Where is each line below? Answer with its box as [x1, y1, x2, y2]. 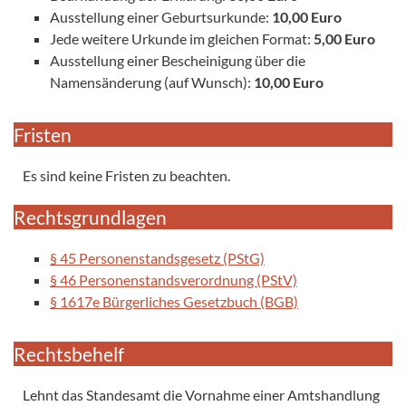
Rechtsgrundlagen [14, 205, 167, 228]
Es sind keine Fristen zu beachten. [23, 166, 230, 184]
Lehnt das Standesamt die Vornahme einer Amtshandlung [23, 385, 380, 403]
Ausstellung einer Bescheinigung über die [50, 51, 305, 69]
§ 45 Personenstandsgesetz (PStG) [50, 248, 265, 266]
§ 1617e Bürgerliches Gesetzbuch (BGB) [50, 292, 298, 310]
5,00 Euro [314, 29, 375, 47]
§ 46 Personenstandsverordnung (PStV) [50, 270, 297, 288]
